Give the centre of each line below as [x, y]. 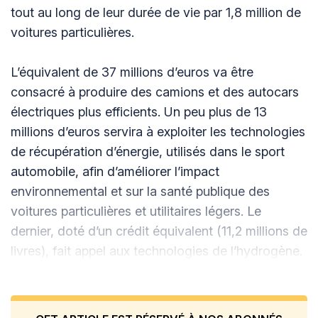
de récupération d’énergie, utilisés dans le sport [148, 152]
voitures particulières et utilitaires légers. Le [136, 212]
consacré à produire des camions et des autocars [155, 92]
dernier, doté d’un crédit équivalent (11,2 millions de [159, 231]
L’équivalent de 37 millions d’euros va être [132, 72]
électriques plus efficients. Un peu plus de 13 [139, 112]
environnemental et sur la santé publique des [140, 192]
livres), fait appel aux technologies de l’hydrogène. [157, 251]
